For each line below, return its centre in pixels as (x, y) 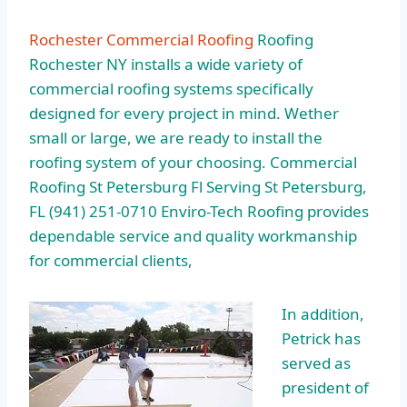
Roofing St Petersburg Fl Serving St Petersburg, (198, 187)
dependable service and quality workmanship (193, 236)
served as (316, 363)
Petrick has (321, 339)
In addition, (323, 314)
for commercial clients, (111, 261)
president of (325, 388)
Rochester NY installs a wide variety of (166, 65)
